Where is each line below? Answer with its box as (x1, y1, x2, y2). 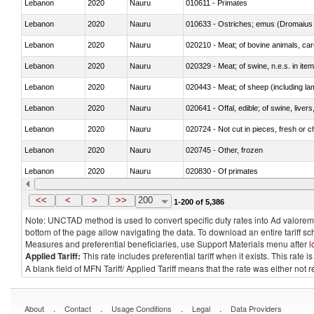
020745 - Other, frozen (186, 145, 263, 154)
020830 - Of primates (186, 166, 258, 175)
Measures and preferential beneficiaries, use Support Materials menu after (25, 238, 309, 250)
